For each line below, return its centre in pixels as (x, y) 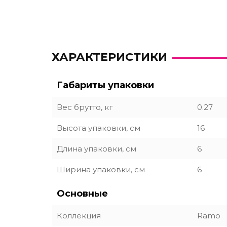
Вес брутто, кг (85, 107)
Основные (82, 194)
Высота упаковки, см (99, 128)
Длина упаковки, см (97, 149)
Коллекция (79, 216)
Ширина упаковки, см (101, 169)
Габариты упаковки (105, 85)
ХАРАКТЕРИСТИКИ (109, 57)
